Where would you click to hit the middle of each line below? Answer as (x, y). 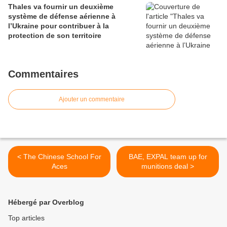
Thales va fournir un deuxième (61, 7)
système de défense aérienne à (62, 16)
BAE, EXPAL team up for (168, 157)
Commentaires (43, 74)
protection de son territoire (55, 36)
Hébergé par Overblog (46, 202)
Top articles (26, 218)
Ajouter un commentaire (92, 100)
